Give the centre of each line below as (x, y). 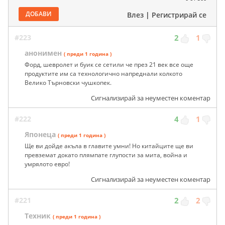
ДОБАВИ (39, 14)
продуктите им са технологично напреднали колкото (103, 74)
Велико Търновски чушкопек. (68, 83)
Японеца (40, 135)
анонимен (43, 53)
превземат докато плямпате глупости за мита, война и (106, 155)
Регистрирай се (179, 15)
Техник (38, 216)
